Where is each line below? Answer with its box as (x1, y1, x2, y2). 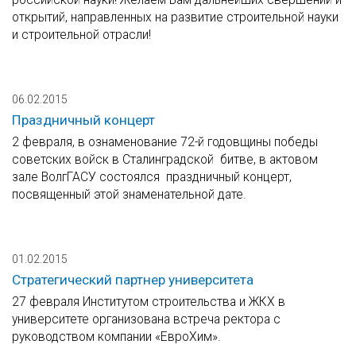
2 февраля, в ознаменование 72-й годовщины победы (12, 134, 318, 150)
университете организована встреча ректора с (12, 311, 281, 327)
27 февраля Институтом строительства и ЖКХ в (12, 294, 285, 310)
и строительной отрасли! (12, 27, 151, 43)
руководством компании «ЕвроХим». (12, 329, 221, 345)
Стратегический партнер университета (12, 272, 253, 288)
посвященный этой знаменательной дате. (12, 187, 246, 203)
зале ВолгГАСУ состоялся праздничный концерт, (12, 169, 292, 185)
